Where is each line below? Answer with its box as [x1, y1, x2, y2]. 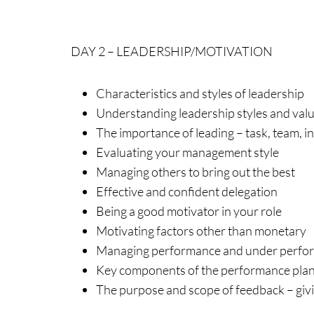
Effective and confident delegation [95, 184, 278, 199]
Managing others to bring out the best [95, 164, 295, 179]
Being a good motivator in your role [95, 203, 282, 219]
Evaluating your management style [95, 144, 279, 160]
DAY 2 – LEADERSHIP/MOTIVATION [70, 43, 273, 59]
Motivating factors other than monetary [95, 223, 306, 238]
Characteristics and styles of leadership [95, 86, 304, 101]
